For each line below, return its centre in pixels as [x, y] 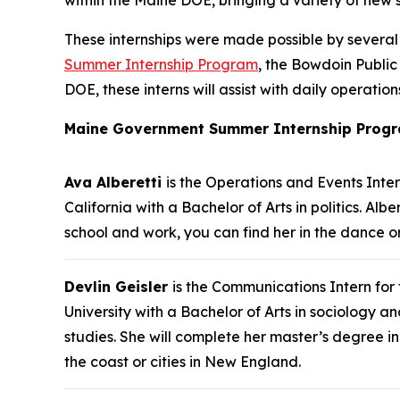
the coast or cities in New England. [183, 361]
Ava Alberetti [115, 182]
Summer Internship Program [161, 64]
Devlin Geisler [118, 286]
